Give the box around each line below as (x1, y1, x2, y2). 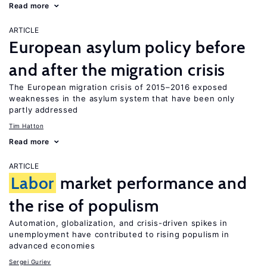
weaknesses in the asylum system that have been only (9, 94, 235, 103)
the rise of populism (9, 195, 159, 216)
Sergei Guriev (9, 258, 51, 265)
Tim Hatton (9, 122, 44, 129)
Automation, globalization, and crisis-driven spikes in (9, 218, 228, 228)
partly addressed (9, 105, 79, 114)
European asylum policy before (9, 37, 246, 57)
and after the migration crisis (9, 60, 226, 80)
